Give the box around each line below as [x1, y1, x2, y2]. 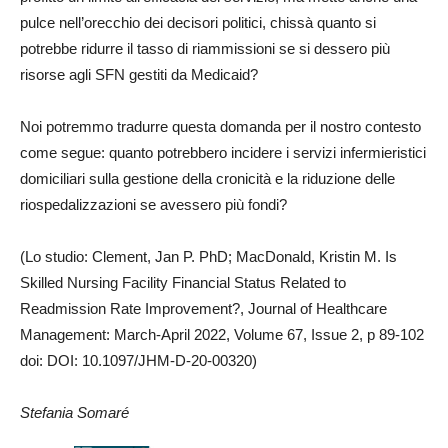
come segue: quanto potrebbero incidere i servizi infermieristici [20, 143, 426, 161]
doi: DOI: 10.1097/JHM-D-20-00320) [20, 351, 257, 369]
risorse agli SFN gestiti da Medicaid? [20, 65, 258, 83]
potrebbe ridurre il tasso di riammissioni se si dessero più [20, 39, 390, 57]
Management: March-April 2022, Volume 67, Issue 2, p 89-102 [20, 325, 424, 343]
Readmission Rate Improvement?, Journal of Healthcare [20, 299, 387, 317]
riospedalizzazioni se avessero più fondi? [20, 195, 287, 213]
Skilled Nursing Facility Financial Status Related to [20, 273, 346, 291]
